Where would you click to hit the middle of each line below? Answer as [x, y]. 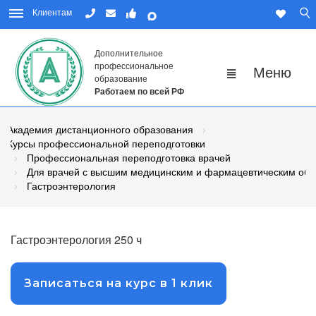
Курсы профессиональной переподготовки [106, 144]
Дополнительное [129, 53]
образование [121, 78]
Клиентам [52, 12]
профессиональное [134, 66]
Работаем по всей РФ [139, 91]
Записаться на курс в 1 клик [119, 284]
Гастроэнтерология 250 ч [76, 240]
